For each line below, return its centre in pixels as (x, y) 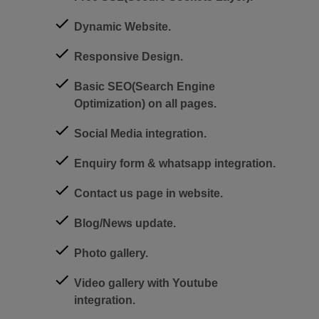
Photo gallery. (111, 253)
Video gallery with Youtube (146, 283)
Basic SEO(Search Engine (145, 86)
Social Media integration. (140, 133)
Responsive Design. (129, 56)
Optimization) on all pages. (145, 103)
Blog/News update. (125, 223)
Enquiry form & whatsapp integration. (175, 163)
